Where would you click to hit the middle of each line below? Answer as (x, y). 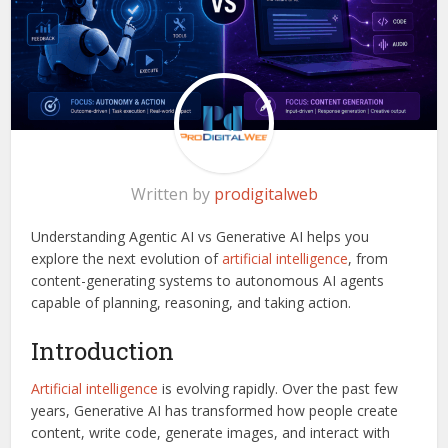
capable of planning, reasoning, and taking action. (191, 302)
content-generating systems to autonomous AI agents (208, 280)
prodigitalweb (265, 193)
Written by (172, 193)
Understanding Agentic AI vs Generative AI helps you (200, 236)
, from (368, 258)
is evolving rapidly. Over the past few (278, 388)
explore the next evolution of (127, 258)
